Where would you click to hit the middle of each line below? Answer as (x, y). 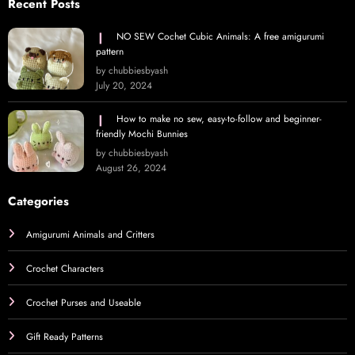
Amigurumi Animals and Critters (90, 235)
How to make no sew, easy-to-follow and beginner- (219, 119)
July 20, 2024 (124, 86)
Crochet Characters (65, 269)
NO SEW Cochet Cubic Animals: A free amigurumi (220, 37)
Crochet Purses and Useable (84, 303)
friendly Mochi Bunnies (142, 134)
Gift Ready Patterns (65, 337)
